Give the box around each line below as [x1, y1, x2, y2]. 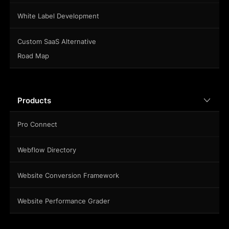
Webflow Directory [17, 146, 76, 154]
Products [17, 96, 51, 106]
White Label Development [17, 12, 99, 20]
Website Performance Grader [17, 197, 110, 205]
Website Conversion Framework [17, 171, 119, 180]
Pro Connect [17, 120, 57, 129]
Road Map [17, 51, 49, 60]
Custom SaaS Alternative [17, 37, 96, 46]
